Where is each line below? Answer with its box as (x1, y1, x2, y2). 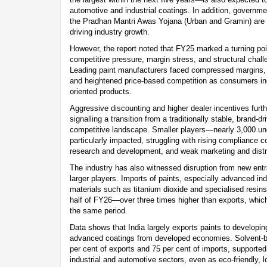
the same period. (70, 206, 128, 215)
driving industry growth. (70, 27, 150, 36)
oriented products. (70, 86, 132, 96)
